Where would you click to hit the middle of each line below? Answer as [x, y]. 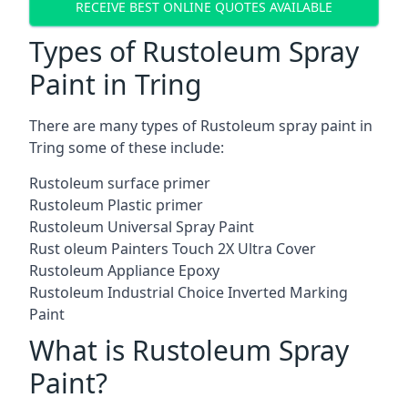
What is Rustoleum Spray [189, 350]
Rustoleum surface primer [120, 183]
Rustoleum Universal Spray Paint [142, 226]
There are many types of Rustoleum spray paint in [201, 125]
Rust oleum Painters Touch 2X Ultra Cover [173, 248]
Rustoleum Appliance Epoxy [124, 270]
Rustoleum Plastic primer [116, 204]
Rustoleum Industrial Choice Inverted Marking [189, 292]
